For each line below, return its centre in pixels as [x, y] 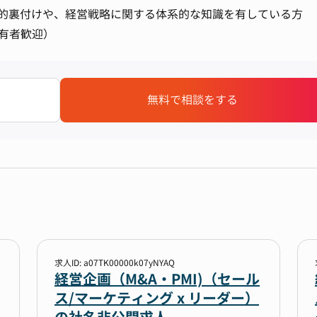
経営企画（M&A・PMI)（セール [157, 279]
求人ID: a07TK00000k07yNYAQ [115, 263]
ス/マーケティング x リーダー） [157, 298]
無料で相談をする [193, 99]
